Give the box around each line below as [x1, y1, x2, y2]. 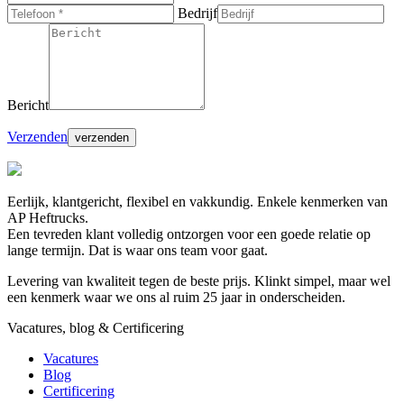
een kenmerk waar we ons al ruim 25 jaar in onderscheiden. [7, 289, 345, 306]
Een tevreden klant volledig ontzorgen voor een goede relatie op [7, 226, 371, 243]
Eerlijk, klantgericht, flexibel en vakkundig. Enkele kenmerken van [7, 194, 388, 210]
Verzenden [7, 129, 68, 145]
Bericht [7, 97, 49, 114]
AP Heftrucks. [7, 210, 88, 226]
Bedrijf [178, 5, 217, 22]
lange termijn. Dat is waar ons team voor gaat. [7, 243, 268, 259]
